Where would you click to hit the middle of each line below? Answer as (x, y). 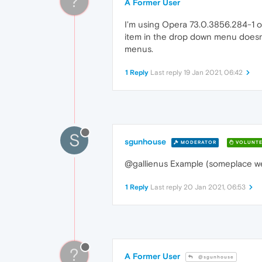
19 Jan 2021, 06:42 (213, 73)
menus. (139, 49)
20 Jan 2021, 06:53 (215, 187)
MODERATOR (198, 142)
